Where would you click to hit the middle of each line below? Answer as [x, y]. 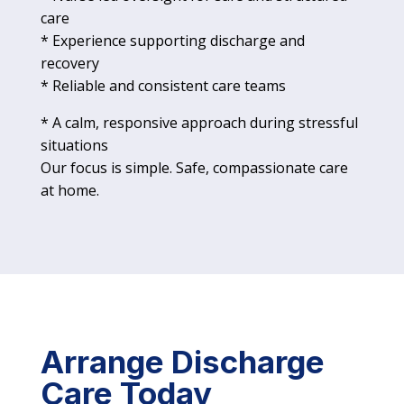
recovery [69, 64]
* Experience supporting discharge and [172, 41]
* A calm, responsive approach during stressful [199, 123]
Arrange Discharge [182, 362]
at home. [69, 191]
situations [74, 146]
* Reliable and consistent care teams [163, 86]
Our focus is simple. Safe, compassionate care [194, 168]
